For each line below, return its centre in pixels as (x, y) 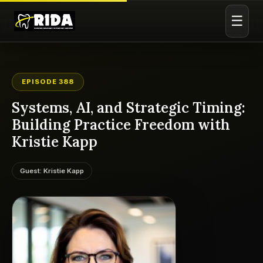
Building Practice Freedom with (121, 125)
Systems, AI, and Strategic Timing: (129, 108)
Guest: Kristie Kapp (52, 171)
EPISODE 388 (48, 82)
